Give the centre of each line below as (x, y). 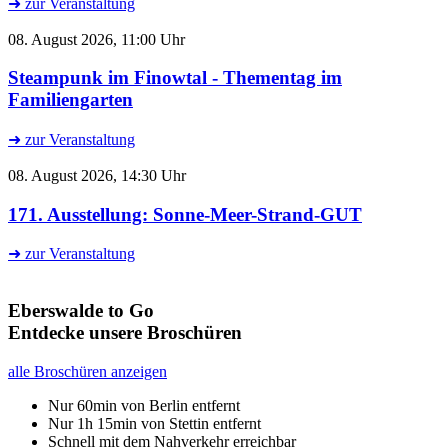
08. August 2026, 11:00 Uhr (96, 39)
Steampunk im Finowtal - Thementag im (175, 78)
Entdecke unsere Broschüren (125, 333)
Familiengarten (70, 100)
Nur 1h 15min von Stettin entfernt (154, 423)
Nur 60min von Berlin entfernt (144, 405)
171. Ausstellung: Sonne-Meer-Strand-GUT (185, 214)
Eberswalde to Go (81, 311)
